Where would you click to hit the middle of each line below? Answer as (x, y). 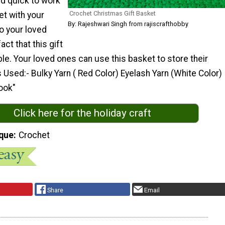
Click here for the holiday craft (82, 113)
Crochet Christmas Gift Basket (113, 14)
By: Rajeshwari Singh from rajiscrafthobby (128, 24)
